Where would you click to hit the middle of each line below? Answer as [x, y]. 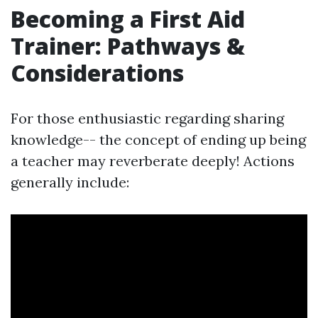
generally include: [70, 182]
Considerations [97, 73]
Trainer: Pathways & [128, 46]
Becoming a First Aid [128, 19]
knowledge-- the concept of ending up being [158, 139]
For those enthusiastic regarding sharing [147, 118]
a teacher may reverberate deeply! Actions [153, 161]
